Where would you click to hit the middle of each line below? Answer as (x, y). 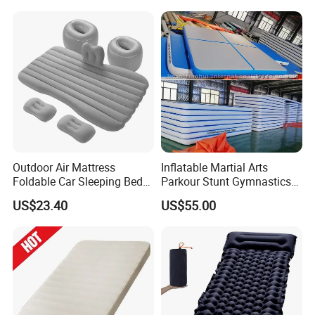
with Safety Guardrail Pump (82, 196)
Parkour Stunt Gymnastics (226, 182)
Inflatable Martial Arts (214, 168)
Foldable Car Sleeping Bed (78, 182)
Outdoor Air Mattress (64, 168)
